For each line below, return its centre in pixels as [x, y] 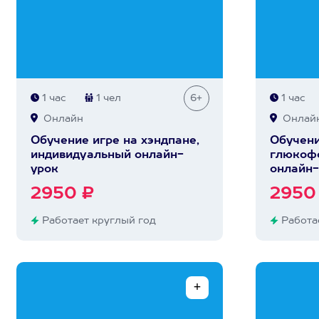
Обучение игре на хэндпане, [115, 141]
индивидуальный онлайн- [107, 155]
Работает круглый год [97, 221]
